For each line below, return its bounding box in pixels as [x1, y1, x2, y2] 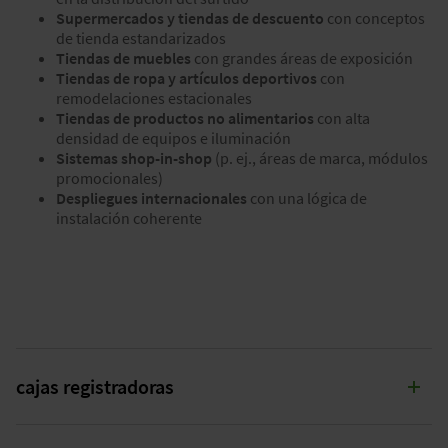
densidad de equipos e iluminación [56, 128, 291, 149]
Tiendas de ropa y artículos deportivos [56, 68, 317, 89]
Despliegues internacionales [56, 188, 247, 209]
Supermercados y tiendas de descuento [56, 8, 324, 29]
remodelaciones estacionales [56, 88, 252, 109]
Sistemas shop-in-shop [56, 148, 212, 169]
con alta [314, 108, 370, 129]
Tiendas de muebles [56, 48, 191, 69]
